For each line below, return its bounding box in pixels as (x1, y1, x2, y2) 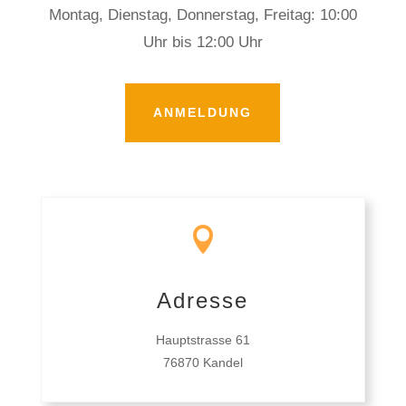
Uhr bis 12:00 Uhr (142, 33, 263, 51)
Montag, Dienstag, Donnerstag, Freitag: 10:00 (48, 5, 357, 24)
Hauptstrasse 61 (155, 332, 250, 347)
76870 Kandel (162, 354, 243, 370)
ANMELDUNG (153, 104, 253, 120)
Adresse (157, 287, 249, 313)
